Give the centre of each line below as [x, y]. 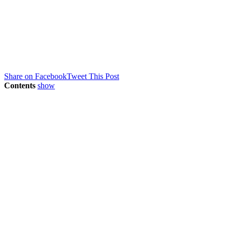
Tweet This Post [93, 76]
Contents [20, 85]
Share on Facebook [35, 76]
